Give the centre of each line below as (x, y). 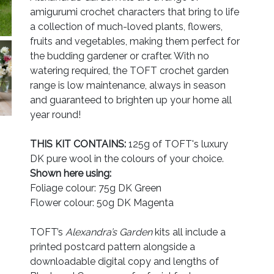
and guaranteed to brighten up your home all (131, 100)
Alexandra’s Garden (109, 232)
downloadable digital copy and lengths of (124, 261)
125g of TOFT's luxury (177, 144)
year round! (55, 114)
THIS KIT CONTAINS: (78, 144)
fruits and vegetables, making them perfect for (135, 41)
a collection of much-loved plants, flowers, (126, 26)
